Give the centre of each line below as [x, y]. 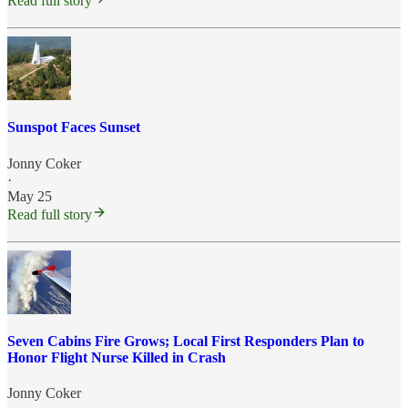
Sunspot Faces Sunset [74, 127]
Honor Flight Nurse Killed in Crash [117, 357]
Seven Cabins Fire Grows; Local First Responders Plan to [186, 341]
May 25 [30, 196]
